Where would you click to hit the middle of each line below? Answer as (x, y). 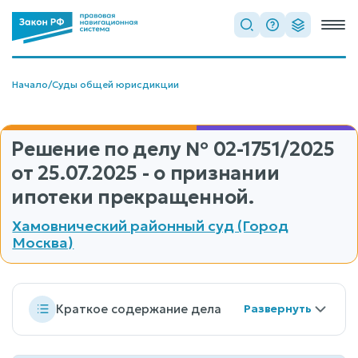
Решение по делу (99, 149)
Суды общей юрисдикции (115, 84)
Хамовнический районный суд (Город (151, 225)
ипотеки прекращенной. (133, 197)
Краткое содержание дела (139, 309)
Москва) (43, 242)
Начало (30, 84)
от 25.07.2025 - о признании (145, 173)
